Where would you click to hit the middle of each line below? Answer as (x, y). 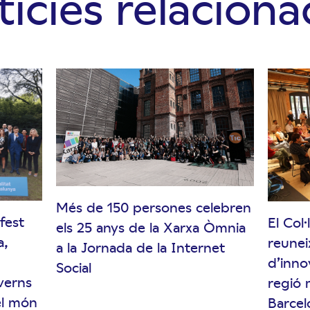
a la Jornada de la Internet (140, 247)
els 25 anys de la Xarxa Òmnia (151, 227)
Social (73, 267)
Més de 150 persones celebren (153, 207)
